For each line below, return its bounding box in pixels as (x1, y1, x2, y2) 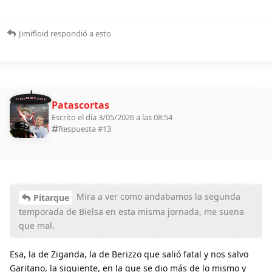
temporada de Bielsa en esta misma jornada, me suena (19, 205, 244, 217)
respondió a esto (49, 28, 111, 39)
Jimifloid (19, 28, 49, 39)
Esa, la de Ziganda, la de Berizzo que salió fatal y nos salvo (10, 248, 248, 260)
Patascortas (52, 98, 109, 112)
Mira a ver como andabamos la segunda (74, 191, 240, 203)
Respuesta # (58, 123, 103, 135)
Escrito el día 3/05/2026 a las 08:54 (52, 112, 172, 123)
